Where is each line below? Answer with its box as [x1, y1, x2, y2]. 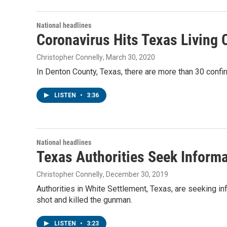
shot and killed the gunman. [36, 195, 132, 205]
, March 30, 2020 [103, 53, 155, 61]
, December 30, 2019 [103, 170, 168, 178]
